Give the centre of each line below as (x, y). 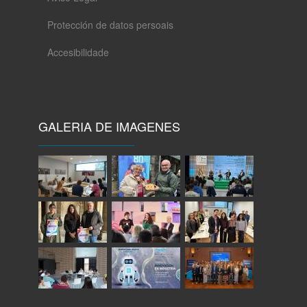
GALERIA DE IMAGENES (109, 126)
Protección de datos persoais (110, 24)
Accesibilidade (78, 52)
